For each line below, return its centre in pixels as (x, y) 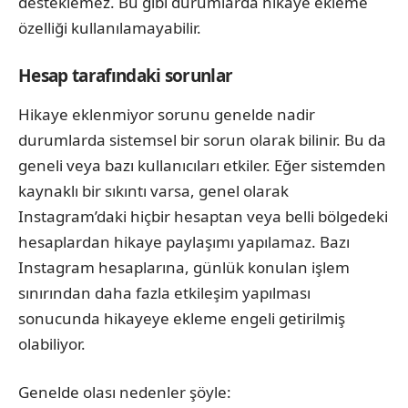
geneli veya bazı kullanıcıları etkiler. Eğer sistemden (202, 165)
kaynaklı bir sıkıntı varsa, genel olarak (153, 190)
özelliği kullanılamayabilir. (110, 27)
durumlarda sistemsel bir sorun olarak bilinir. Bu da (202, 139)
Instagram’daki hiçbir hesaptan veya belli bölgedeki (203, 216)
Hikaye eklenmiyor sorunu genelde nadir (167, 114)
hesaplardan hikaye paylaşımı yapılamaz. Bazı (184, 241)
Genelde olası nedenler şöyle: (125, 393)
